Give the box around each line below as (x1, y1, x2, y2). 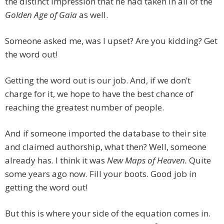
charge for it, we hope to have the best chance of (5, 88, 193, 100)
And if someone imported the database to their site (5, 127, 206, 139)
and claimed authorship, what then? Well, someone (5, 141, 206, 153)
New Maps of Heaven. (107, 154, 187, 166)
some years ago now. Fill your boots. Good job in (5, 168, 196, 180)
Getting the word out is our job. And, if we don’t (5, 74, 190, 86)
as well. (77, 9, 108, 21)
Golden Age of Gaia (5, 9, 77, 21)
